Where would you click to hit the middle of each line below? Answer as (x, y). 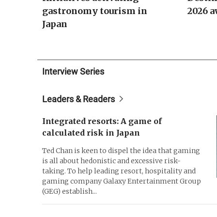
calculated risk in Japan (91, 132)
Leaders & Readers (78, 99)
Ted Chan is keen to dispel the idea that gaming (121, 150)
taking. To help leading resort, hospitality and (119, 171)
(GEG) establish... (70, 191)
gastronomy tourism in (95, 11)
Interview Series (73, 71)
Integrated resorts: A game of (102, 121)
